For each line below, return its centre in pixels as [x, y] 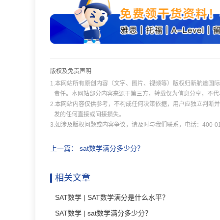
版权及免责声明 [71, 71]
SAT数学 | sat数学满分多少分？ [103, 213]
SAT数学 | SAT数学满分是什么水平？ [112, 197]
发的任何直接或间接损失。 [89, 114]
